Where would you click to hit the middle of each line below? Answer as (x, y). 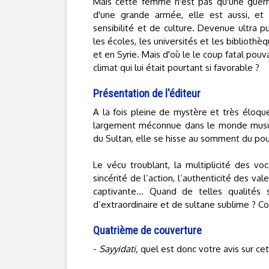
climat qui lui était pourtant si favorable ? (176, 68)
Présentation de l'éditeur (147, 93)
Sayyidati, (119, 249)
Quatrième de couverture (147, 230)
